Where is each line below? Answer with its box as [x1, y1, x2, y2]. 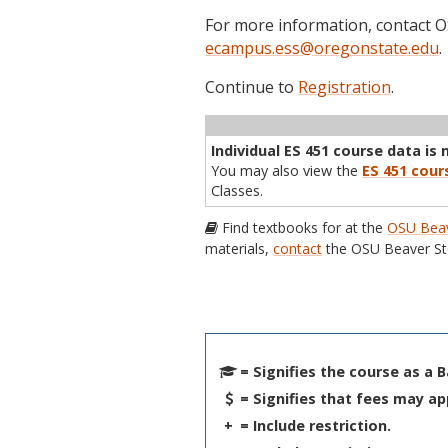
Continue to [205, 76, 299, 98]
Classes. [211, 181, 264, 200]
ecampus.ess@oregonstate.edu [205, 37, 440, 59]
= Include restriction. [240, 415, 392, 435]
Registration [298, 76, 392, 98]
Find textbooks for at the [218, 218, 388, 237]
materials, [205, 239, 274, 258]
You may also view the [211, 161, 363, 180]
